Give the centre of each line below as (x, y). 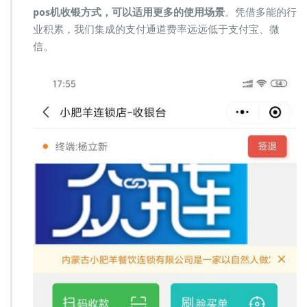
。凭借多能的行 (261, 13)
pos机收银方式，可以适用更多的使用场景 (129, 13)
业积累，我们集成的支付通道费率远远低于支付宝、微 (156, 30)
